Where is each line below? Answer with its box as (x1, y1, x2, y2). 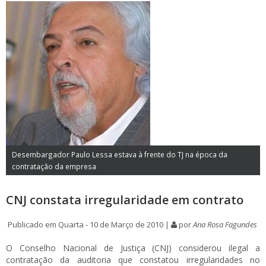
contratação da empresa (12, 161, 96, 171)
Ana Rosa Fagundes (193, 219, 257, 230)
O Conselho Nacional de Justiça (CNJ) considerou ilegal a (6, 242, 260, 254)
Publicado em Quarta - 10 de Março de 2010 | (6, 219, 171, 230)
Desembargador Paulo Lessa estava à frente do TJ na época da (12, 150, 227, 159)
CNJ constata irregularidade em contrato (6, 192, 243, 208)
